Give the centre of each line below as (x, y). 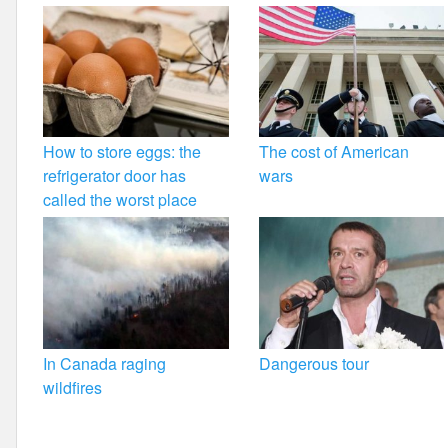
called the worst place (120, 200)
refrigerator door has (115, 176)
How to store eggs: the (122, 152)
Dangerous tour (313, 363)
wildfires (73, 387)
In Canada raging (105, 363)
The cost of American (333, 152)
